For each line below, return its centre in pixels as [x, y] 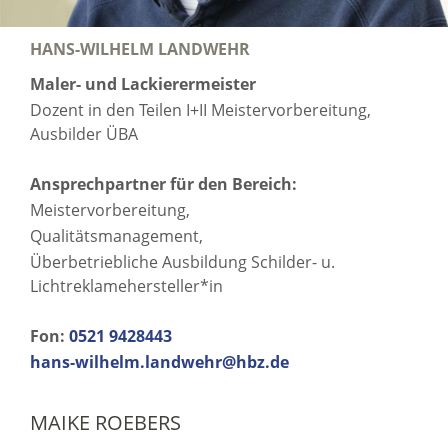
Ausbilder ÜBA [84, 134]
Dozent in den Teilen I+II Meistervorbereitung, [200, 110]
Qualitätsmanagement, [116, 236]
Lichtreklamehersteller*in [126, 286]
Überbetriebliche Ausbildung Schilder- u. [182, 262]
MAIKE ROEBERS [105, 423]
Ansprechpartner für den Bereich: [163, 184]
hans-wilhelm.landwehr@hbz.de [159, 362]
